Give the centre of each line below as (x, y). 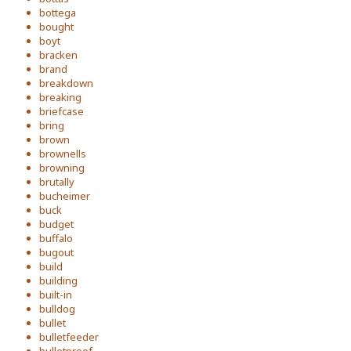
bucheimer (65, 196)
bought (56, 27)
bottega (58, 13)
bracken (58, 55)
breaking (60, 97)
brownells (63, 154)
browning (62, 168)
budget (56, 224)
